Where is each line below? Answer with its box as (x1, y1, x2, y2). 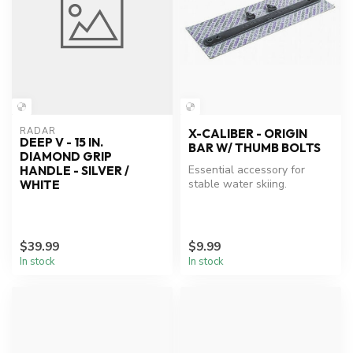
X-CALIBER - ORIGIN (188, 126, 307, 142)
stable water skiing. (188, 176, 287, 192)
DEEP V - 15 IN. (20, 135, 103, 150)
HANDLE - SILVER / (20, 163, 129, 179)
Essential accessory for (188, 162, 305, 178)
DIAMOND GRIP (20, 149, 112, 165)
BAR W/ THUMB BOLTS (188, 140, 321, 156)
